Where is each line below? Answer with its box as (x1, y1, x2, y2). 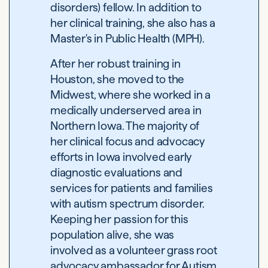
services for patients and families (50, 182, 213, 194)
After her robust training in (50, 57, 181, 70)
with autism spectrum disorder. (50, 197, 205, 210)
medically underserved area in (50, 104, 202, 117)
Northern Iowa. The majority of (50, 120, 200, 132)
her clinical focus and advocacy (50, 135, 205, 148)
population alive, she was (50, 229, 175, 241)
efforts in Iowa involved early (50, 151, 192, 163)
